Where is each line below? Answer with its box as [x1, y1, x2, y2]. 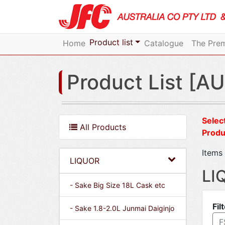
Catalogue [144, 38, 183, 48]
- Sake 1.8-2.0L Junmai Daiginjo [70, 204, 174, 212]
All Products [77, 122, 126, 132]
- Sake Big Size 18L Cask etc [70, 181, 165, 189]
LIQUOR [70, 156, 99, 166]
